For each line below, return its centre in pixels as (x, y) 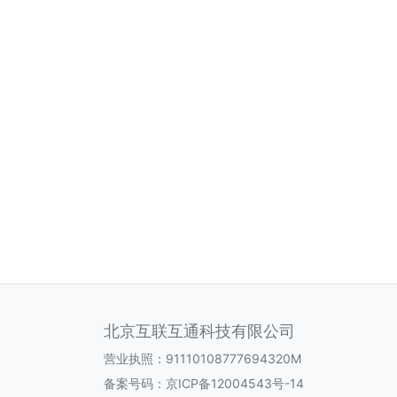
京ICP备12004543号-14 (235, 383)
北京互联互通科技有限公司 (199, 331)
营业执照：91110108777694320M (202, 358)
